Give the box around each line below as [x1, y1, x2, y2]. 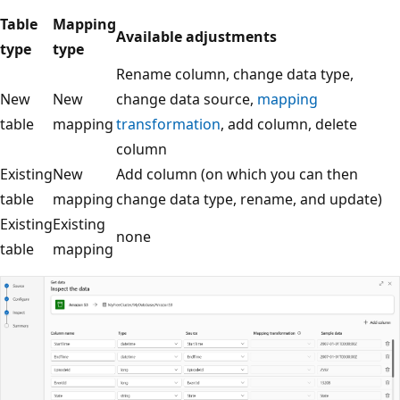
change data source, [116, 89, 257, 110]
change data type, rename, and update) [116, 189, 382, 210]
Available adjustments [116, 27, 277, 47]
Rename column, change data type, [116, 64, 354, 85]
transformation [116, 114, 221, 135]
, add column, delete [221, 114, 357, 135]
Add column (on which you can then [116, 164, 358, 185]
